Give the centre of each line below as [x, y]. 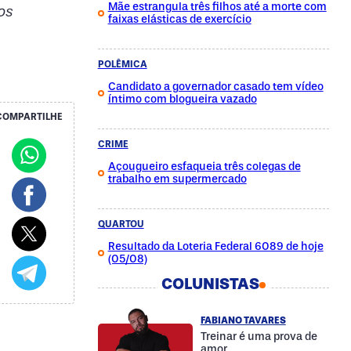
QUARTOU [121, 224]
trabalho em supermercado [177, 179]
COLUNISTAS [210, 284]
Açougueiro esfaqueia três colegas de [204, 166]
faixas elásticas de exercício [179, 19]
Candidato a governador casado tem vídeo [215, 87]
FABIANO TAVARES [243, 320]
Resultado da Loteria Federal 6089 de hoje [215, 246]
